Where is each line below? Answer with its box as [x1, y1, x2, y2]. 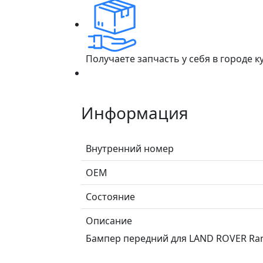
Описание [86, 214, 132, 227]
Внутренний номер [86, 141, 174, 155]
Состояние [86, 190, 135, 203]
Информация [81, 101, 188, 124]
